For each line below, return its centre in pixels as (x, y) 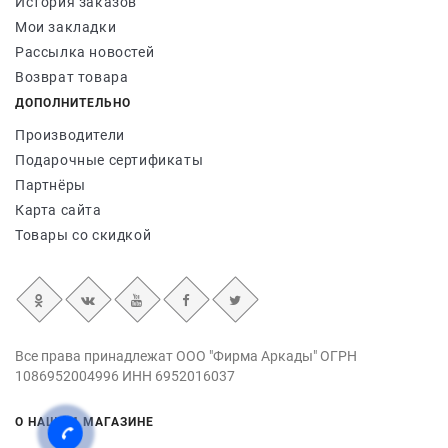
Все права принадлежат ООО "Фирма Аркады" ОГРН (186, 356)
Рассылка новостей (85, 52)
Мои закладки (66, 27)
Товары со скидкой (83, 235)
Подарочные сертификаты (109, 160)
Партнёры (50, 185)
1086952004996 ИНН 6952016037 (125, 376)
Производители (70, 135)
